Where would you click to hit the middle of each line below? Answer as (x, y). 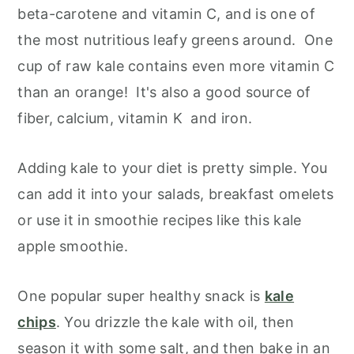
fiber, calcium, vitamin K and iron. (135, 118)
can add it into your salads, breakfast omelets (176, 194)
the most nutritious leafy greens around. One (175, 40)
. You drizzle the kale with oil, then (175, 322)
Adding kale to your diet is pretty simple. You (173, 168)
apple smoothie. (73, 246)
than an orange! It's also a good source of (164, 92)
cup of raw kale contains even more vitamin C (176, 66)
